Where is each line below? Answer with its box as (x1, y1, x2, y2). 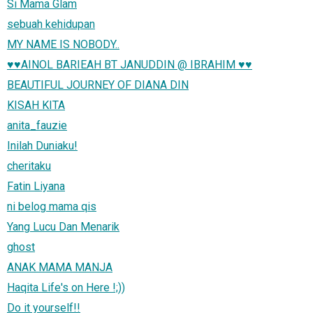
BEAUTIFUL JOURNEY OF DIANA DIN (7, 78, 189, 92)
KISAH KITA (7, 98, 65, 112)
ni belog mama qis (7, 199, 96, 213)
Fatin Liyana (7, 179, 65, 193)
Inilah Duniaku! (7, 138, 78, 152)
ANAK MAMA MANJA (7, 260, 112, 274)
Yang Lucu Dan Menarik (7, 219, 119, 233)
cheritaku (7, 159, 51, 173)
